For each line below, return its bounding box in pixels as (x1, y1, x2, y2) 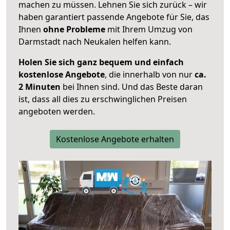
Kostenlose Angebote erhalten (56, 133, 174, 145)
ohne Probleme (43, 24, 105, 35)
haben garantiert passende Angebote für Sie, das (18, 11, 209, 23)
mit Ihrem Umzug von (105, 24, 193, 35)
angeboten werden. (18, 106, 95, 118)
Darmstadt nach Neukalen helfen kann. (18, 36, 171, 48)
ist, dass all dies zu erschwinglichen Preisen (18, 93, 187, 105)
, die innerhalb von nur (105, 69, 195, 81)
